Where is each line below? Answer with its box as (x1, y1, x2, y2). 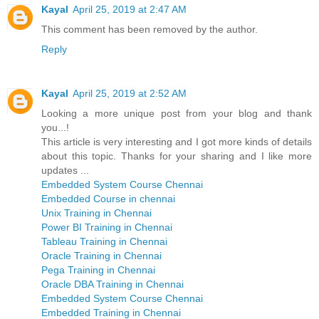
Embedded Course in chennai (41, 192, 175, 204)
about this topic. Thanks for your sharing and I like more (41, 150, 312, 162)
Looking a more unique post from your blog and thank (41, 107, 312, 119)
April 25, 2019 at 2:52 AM (73, 87, 187, 99)
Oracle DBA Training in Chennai (41, 278, 184, 290)
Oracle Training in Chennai (41, 249, 162, 261)
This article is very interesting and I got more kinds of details (41, 135, 312, 147)
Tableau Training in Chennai (41, 235, 167, 247)
